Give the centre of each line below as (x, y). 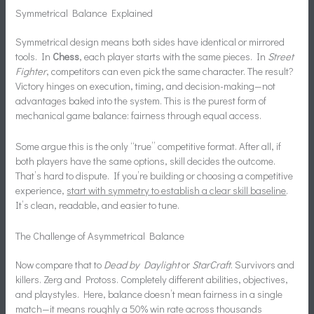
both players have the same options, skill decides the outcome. (146, 161)
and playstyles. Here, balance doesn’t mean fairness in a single (149, 294)
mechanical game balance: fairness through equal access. (139, 115)
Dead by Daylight (142, 265)
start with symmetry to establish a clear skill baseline (177, 190)
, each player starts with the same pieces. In (174, 56)
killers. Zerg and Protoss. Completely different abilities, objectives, (152, 280)
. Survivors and (263, 265)
